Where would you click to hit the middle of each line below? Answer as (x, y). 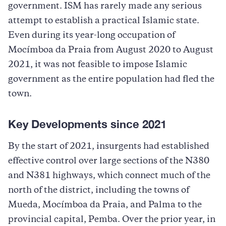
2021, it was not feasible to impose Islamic (98, 65)
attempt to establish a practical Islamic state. (104, 21)
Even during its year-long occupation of (92, 36)
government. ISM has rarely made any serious (105, 6)
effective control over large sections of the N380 (109, 161)
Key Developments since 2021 (87, 124)
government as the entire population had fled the (111, 79)
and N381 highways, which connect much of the (109, 176)
